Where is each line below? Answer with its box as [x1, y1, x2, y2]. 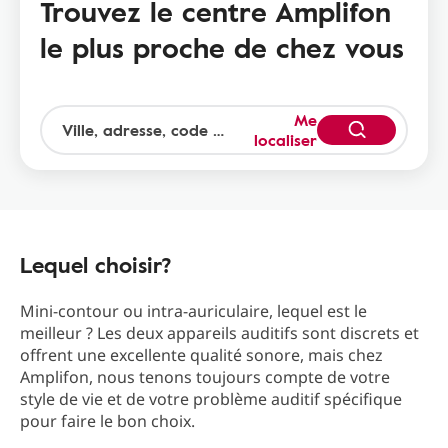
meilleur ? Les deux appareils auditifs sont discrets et [20, 322, 419, 345]
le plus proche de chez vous [40, 26, 404, 69]
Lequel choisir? [20, 248, 172, 282]
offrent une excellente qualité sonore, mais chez [20, 344, 383, 367]
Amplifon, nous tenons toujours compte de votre [20, 366, 390, 389]
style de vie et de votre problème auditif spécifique [20, 388, 402, 411]
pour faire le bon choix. [20, 410, 199, 433]
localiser [254, 128, 317, 153]
